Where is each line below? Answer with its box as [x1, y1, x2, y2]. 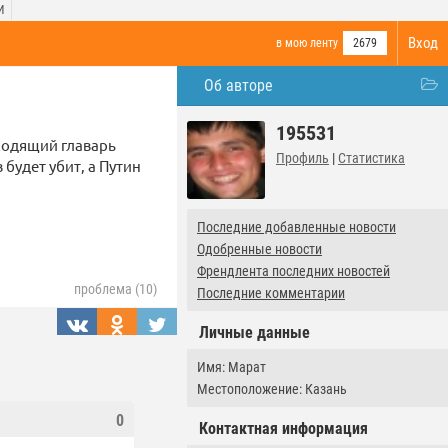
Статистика [338, 150, 405, 166]
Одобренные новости [197, 241, 322, 257]
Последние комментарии [197, 285, 345, 301]
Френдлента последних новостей [197, 263, 390, 279]
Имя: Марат [197, 359, 266, 375]
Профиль [276, 150, 329, 166]
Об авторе [204, 76, 273, 95]
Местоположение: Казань [197, 381, 347, 397]
